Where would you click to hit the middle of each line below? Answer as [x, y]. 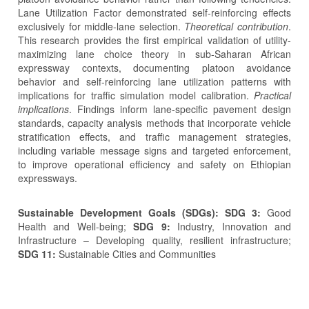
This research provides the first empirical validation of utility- [154, 40]
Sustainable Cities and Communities [136, 253]
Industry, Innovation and [231, 226]
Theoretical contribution [237, 26]
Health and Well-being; [76, 226]
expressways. [48, 178]
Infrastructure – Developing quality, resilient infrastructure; [154, 240]
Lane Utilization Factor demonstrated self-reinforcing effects [154, 12]
